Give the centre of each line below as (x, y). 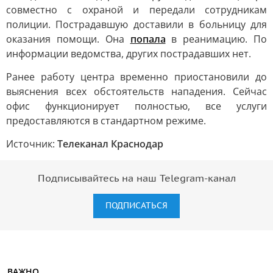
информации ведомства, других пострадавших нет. (129, 54)
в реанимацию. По (216, 39)
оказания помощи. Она (68, 39)
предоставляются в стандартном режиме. (106, 121)
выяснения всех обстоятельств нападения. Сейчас (136, 91)
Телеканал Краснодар (110, 144)
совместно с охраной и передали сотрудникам (136, 10)
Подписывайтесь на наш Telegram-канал (136, 179)
